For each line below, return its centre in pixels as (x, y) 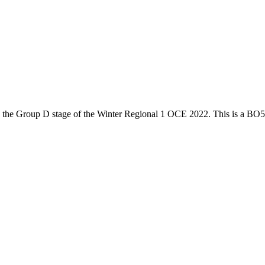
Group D (33, 114)
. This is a (227, 114)
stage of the (73, 114)
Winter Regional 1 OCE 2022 (153, 114)
